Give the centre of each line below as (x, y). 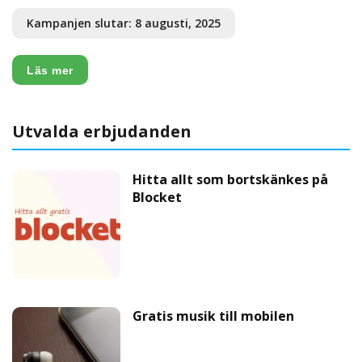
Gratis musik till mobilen (214, 316)
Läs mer (50, 70)
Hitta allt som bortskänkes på (231, 179)
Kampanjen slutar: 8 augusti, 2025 (124, 23)
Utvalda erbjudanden (102, 131)
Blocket (158, 197)
